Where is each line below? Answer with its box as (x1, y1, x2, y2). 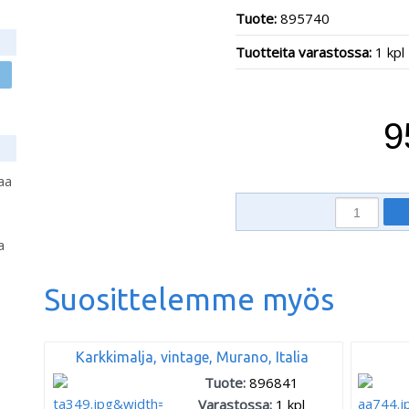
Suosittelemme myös (44, 281, 334, 316)
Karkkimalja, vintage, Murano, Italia (76, 349, 309, 365)
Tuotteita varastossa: (236, 43, 375, 61)
